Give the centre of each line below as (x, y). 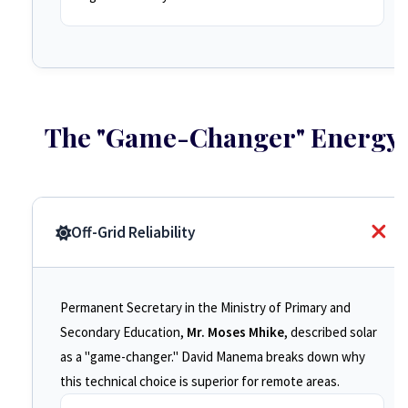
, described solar (331, 332)
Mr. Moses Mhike (235, 332)
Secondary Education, (123, 332)
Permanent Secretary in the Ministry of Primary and (205, 307)
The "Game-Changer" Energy (222, 137)
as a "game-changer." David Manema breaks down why (213, 357)
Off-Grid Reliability (133, 232)
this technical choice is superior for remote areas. (200, 381)
